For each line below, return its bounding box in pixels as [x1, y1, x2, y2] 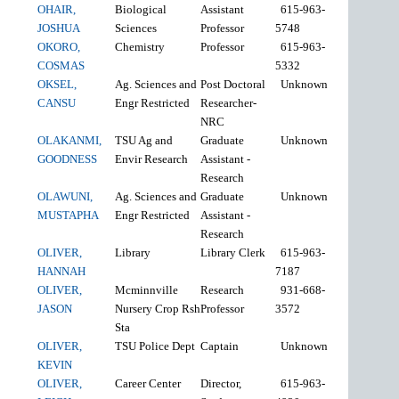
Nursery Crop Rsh [115, 301, 201, 315]
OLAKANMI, [37, 133, 102, 147]
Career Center [115, 376, 184, 390]
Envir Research [115, 151, 191, 166]
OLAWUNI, [37, 189, 94, 203]
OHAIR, [37, 2, 77, 16]
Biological [115, 2, 167, 16]
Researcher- [200, 95, 257, 110]
